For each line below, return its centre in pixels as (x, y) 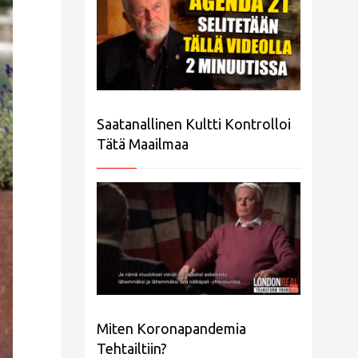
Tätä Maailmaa (143, 144)
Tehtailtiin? (132, 348)
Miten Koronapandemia (171, 328)
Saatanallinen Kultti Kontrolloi (194, 124)
